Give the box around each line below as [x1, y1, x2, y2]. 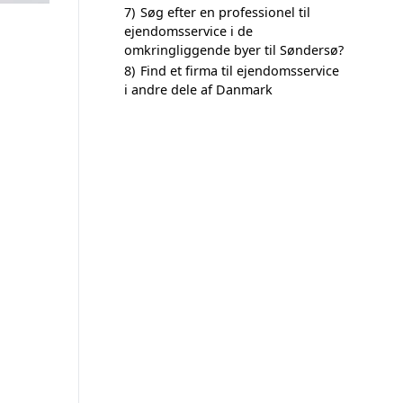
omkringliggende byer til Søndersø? [124, 41, 344, 58]
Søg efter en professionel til [140, 4, 310, 21]
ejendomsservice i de [124, 22, 253, 40]
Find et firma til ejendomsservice [140, 62, 339, 79]
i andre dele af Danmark [124, 81, 273, 98]
